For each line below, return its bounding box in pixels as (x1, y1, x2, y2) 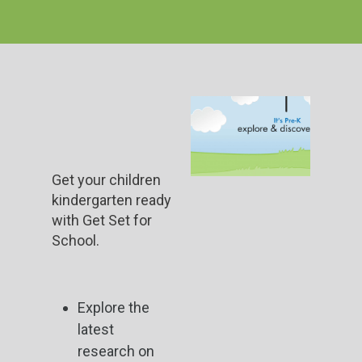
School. (52, 232, 103, 249)
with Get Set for (52, 212, 152, 229)
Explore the (78, 299, 149, 316)
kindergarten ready (52, 192, 171, 208)
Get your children (52, 171, 161, 188)
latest (78, 321, 114, 338)
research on (78, 343, 154, 360)
